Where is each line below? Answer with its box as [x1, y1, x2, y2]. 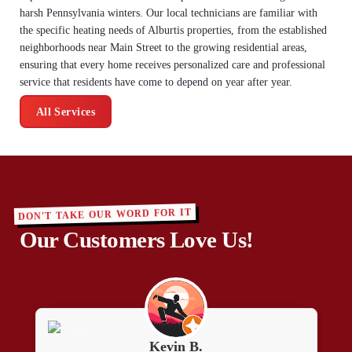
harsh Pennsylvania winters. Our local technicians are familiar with [19, 7, 317, 20]
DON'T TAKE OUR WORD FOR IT [17, 206, 192, 222]
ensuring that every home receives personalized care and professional [19, 59, 325, 71]
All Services [35, 105, 96, 119]
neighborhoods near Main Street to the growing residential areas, [19, 42, 307, 54]
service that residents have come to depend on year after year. [19, 76, 292, 89]
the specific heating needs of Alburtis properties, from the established [19, 24, 327, 37]
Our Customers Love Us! [19, 226, 254, 252]
